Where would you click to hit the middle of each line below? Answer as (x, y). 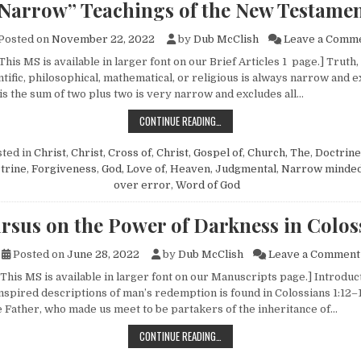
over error (142, 185)
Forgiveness (64, 169)
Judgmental (245, 169)
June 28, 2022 (103, 255)
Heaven (190, 169)
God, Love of (133, 169)
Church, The (278, 153)
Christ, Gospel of (199, 153)
